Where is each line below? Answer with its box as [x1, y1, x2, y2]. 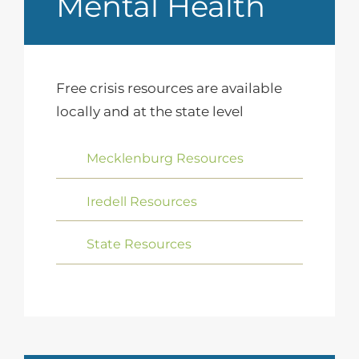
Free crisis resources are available [55, 79, 282, 96]
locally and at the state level [55, 103, 244, 119]
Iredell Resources [87, 193, 198, 209]
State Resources [87, 236, 192, 252]
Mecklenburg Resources [87, 150, 244, 166]
